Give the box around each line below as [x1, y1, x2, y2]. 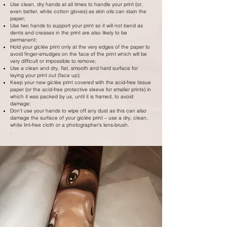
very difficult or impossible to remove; [10, 58, 96, 64]
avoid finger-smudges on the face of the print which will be [10, 51, 147, 57]
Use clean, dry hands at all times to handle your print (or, [10, 1, 143, 8]
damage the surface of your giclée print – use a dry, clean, [10, 115, 148, 121]
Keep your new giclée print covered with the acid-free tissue [10, 79, 151, 86]
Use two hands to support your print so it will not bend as [10, 22, 143, 29]
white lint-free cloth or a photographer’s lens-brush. [10, 122, 129, 128]
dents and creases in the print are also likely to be [10, 29, 127, 36]
